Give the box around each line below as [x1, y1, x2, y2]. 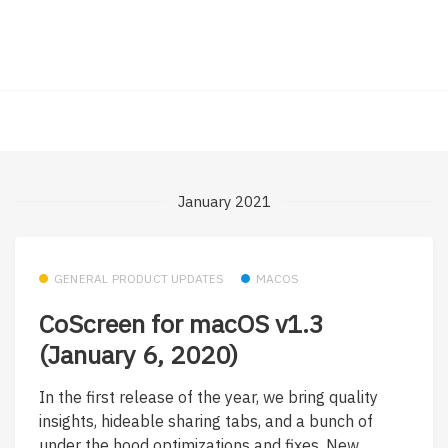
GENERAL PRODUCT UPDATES [54, 270, 225, 286]
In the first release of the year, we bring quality [39, 386, 378, 407]
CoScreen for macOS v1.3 [39, 307, 324, 341]
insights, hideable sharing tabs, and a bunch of [39, 410, 373, 431]
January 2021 [177, 191, 271, 211]
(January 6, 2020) [39, 338, 238, 372]
